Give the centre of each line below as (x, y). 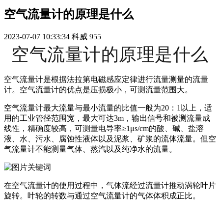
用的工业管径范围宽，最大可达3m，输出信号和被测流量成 (107, 118)
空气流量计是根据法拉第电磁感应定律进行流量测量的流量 (106, 80)
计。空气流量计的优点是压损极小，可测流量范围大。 (98, 90)
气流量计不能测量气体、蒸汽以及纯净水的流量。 (90, 149)
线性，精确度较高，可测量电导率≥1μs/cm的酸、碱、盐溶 (104, 129)
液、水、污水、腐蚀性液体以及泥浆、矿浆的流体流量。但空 (110, 139)
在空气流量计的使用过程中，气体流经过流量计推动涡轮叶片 (110, 186)
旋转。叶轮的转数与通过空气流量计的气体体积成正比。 (102, 196)
